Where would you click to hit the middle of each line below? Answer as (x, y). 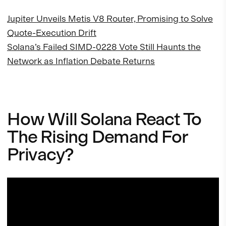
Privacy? (40, 154)
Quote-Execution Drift (52, 32)
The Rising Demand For (97, 136)
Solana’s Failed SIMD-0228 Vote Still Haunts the (104, 46)
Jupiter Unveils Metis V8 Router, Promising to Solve (110, 18)
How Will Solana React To (104, 119)
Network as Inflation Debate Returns (81, 61)
